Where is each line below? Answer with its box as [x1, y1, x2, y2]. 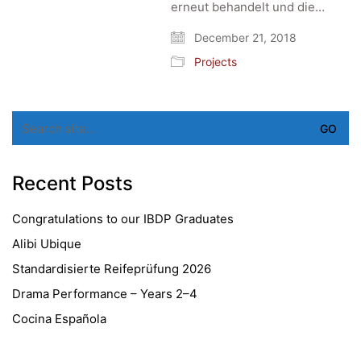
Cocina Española [12, 311, 106, 326]
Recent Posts [12, 172, 133, 195]
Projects [194, 55, 238, 68]
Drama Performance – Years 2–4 [12, 286, 197, 301]
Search [11, 110, 52, 126]
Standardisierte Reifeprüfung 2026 [12, 261, 211, 276]
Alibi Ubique [12, 236, 81, 251]
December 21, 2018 [191, 31, 297, 44]
